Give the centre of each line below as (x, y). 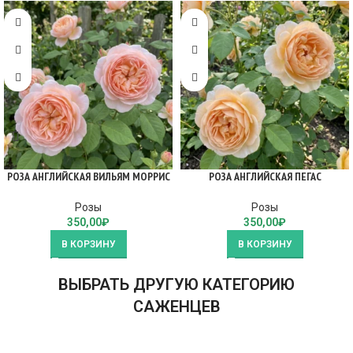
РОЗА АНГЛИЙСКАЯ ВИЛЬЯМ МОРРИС (88, 176)
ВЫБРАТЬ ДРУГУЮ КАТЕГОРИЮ (176, 284)
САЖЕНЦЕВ (176, 307)
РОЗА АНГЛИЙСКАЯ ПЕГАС (265, 176)
